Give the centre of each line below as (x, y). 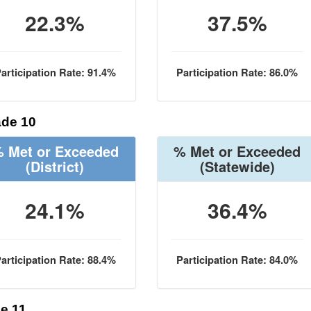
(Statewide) (237, 166)
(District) (55, 166)
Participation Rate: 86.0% (237, 73)
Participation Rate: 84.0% (237, 260)
